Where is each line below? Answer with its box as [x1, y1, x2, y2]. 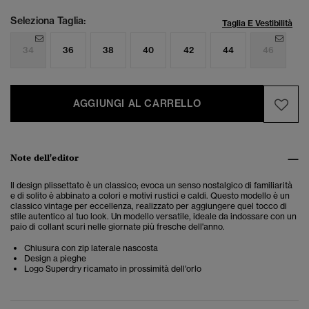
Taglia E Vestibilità [222, 18, 292, 29]
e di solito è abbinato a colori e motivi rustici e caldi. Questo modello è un [10, 190, 290, 201]
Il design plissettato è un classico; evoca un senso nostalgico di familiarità [10, 180, 292, 191]
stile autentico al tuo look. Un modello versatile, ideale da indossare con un [10, 211, 297, 222]
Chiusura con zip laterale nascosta [24, 243, 158, 254]
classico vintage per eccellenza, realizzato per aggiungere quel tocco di [10, 201, 287, 212]
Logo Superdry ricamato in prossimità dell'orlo [24, 263, 201, 275]
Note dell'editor [10, 152, 79, 164]
